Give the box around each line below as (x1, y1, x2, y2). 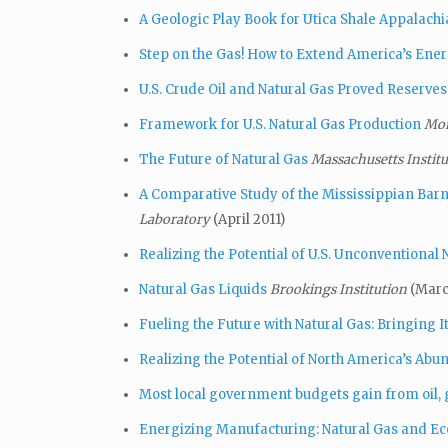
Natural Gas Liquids (139, 280, 267, 298)
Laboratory (139, 210, 213, 228)
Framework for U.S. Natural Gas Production (139, 115, 421, 133)
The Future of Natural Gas (139, 150, 308, 168)
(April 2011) (213, 210, 285, 228)
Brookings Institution (270, 280, 410, 298)
